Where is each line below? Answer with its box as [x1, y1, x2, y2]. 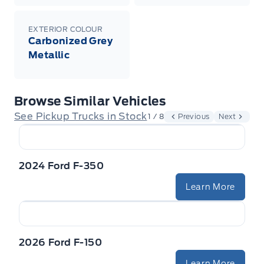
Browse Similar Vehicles [14, 94, 166, 108]
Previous [178, 112, 210, 121]
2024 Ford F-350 [19, 160, 104, 171]
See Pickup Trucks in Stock [14, 111, 147, 122]
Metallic [28, 49, 70, 61]
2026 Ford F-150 [19, 237, 102, 248]
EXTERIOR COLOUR [28, 25, 103, 34]
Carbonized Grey [28, 35, 113, 47]
